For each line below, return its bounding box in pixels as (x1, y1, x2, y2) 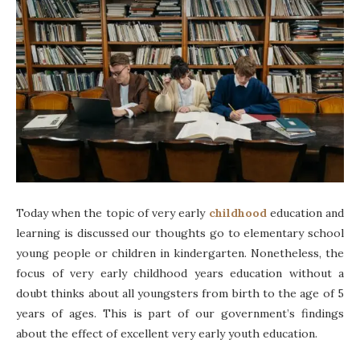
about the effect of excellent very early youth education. (16, 326, 317, 342)
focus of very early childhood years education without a (16, 266, 344, 281)
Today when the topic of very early (16, 206, 209, 221)
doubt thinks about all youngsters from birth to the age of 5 (16, 286, 344, 301)
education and (269, 206, 345, 221)
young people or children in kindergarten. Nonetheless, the (16, 246, 344, 261)
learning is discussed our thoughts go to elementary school (16, 226, 344, 241)
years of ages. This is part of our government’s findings (16, 306, 344, 321)
